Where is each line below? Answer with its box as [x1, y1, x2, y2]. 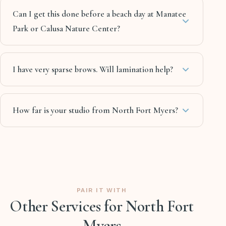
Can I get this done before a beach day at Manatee [13, 9, 186, 20]
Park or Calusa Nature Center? [13, 23, 120, 34]
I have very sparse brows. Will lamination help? [13, 64, 173, 75]
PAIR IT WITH [76, 187, 127, 194]
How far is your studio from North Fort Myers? [13, 105, 178, 116]
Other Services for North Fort [10, 196, 194, 216]
